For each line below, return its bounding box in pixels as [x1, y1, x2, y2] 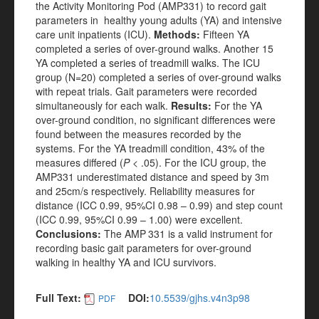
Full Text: [36, 291, 81, 305]
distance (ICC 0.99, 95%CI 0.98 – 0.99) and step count [36, 198, 283, 212]
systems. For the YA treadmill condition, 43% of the [36, 141, 265, 155]
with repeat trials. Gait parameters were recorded [36, 84, 257, 98]
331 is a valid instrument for [148, 226, 273, 241]
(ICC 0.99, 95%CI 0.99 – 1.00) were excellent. [36, 212, 243, 226]
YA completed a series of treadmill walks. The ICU [36, 56, 260, 70]
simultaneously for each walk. [36, 98, 171, 113]
